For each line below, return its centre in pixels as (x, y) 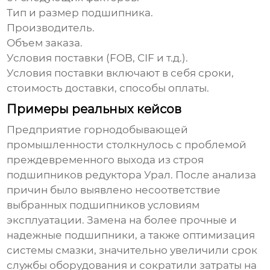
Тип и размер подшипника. (80, 13)
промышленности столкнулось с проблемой (127, 145)
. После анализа (214, 175)
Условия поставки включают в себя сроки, (121, 73)
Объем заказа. (45, 43)
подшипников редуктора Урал (89, 175)
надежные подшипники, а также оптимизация (131, 235)
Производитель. (51, 28)
